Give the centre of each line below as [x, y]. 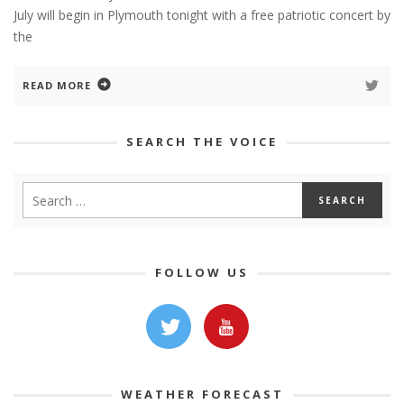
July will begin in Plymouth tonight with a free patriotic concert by [202, 15]
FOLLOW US [202, 273]
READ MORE [57, 86]
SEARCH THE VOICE [202, 142]
